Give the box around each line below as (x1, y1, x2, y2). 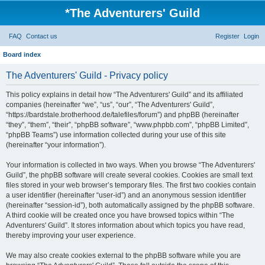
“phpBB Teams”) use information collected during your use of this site (6, 131, 226, 139)
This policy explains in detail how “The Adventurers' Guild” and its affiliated (6, 91, 243, 99)
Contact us (26, 33, 57, 40)
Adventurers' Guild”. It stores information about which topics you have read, (6, 221, 245, 230)
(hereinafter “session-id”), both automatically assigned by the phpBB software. (6, 201, 254, 209)
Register (215, 33, 240, 40)
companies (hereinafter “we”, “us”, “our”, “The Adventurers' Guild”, (6, 101, 214, 109)
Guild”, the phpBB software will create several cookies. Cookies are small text (6, 171, 253, 179)
